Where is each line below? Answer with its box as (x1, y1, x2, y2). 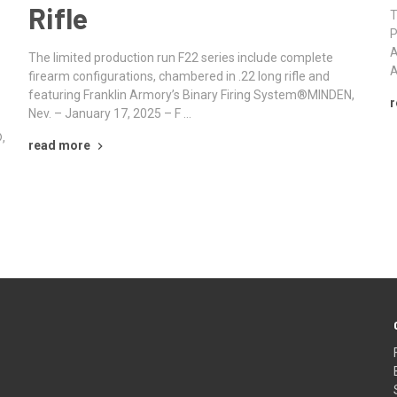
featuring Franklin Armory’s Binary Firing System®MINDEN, (28, 87, 354, 102)
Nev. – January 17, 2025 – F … (28, 105, 191, 121)
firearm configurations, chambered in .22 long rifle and (28, 68, 330, 83)
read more (28, 137, 90, 152)
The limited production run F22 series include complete (28, 50, 333, 65)
